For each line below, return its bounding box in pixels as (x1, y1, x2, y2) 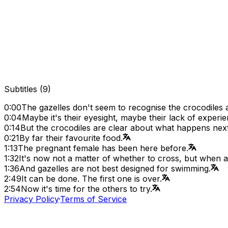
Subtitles (4, 83, 37, 94)
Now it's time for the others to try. (21, 183, 152, 194)
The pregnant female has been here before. (18, 142, 188, 153)
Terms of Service (60, 193, 127, 204)
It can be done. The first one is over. (21, 173, 162, 184)
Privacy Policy (4, 193, 59, 204)
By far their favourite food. (19, 132, 123, 143)
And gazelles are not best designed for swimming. (19, 163, 211, 174)
